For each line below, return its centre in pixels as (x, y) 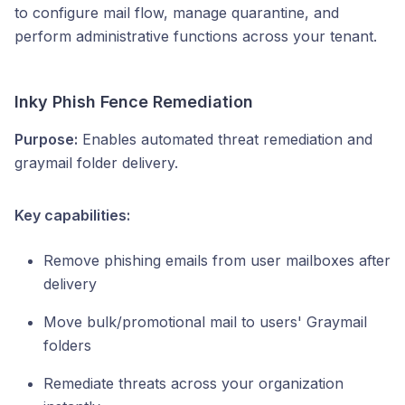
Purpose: (46, 139)
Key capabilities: (72, 215)
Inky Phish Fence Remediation (134, 102)
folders (67, 345)
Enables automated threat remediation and (225, 139)
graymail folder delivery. (96, 163)
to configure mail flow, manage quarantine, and (177, 13)
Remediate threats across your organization (193, 383)
